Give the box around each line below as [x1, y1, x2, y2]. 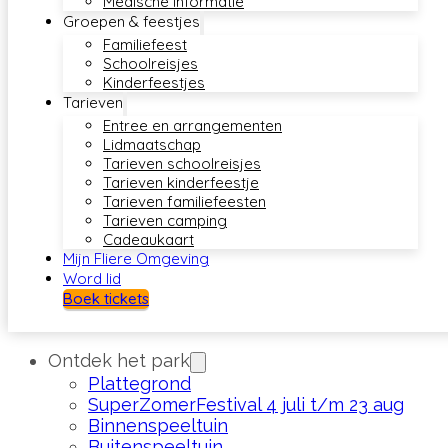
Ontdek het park [48, 350, 190, 371]
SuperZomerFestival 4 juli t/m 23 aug [88, 394, 404, 415]
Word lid [63, 269, 121, 288]
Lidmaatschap [103, 135, 201, 154]
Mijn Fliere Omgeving [63, 249, 209, 268]
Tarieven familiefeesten [103, 192, 266, 211]
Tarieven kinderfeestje [103, 173, 259, 192]
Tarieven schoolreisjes [103, 154, 261, 173]
